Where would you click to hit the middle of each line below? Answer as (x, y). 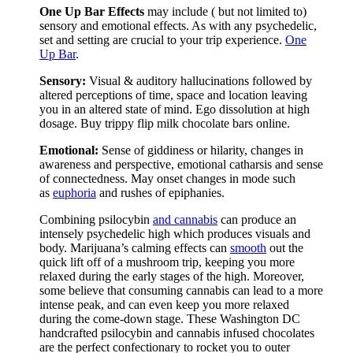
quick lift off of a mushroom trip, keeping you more (167, 262)
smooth (248, 247)
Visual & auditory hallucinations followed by (199, 80)
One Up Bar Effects (92, 11)
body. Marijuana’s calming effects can (135, 247)
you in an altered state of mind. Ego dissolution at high (175, 109)
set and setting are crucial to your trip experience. (162, 39)
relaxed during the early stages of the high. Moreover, (172, 276)
